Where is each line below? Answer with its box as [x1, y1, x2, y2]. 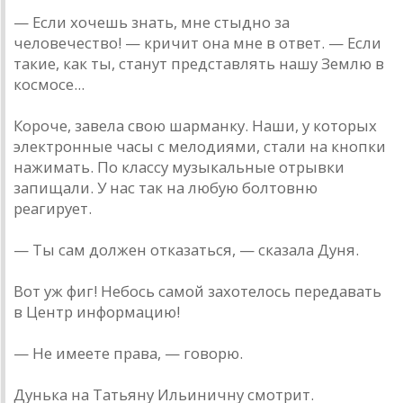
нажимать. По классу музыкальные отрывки [13, 157, 345, 178]
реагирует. [13, 198, 92, 219]
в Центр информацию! [13, 301, 180, 323]
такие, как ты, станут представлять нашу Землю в [13, 53, 384, 75]
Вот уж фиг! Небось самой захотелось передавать [13, 281, 381, 302]
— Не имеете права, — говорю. [13, 343, 243, 364]
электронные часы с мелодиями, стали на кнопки [13, 136, 386, 157]
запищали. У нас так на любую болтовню [13, 177, 318, 199]
